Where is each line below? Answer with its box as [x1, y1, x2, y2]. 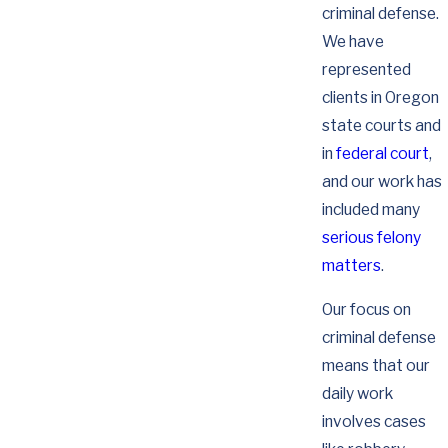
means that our [321, 355, 430, 375]
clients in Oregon [321, 88, 439, 108]
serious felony [321, 228, 421, 248]
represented [321, 60, 411, 80]
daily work [321, 383, 393, 403]
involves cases [321, 411, 426, 431]
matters [321, 256, 381, 276]
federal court [335, 144, 429, 164]
